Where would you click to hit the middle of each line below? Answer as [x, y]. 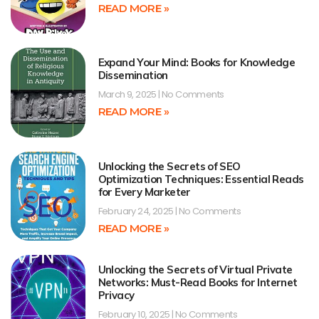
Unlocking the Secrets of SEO [169, 166]
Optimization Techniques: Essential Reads [201, 179]
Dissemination [133, 75]
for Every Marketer [144, 192]
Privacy [116, 295]
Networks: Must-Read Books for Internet [198, 282]
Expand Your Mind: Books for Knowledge [197, 63]
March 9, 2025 [128, 95]
